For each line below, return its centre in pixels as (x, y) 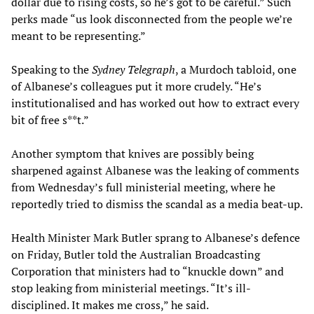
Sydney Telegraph (134, 70)
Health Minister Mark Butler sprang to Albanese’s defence (156, 238)
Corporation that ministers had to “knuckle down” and (148, 272)
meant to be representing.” (78, 36)
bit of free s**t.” (50, 120)
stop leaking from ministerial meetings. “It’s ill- (131, 288)
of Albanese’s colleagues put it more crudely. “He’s (136, 87)
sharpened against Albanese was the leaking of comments (155, 171)
